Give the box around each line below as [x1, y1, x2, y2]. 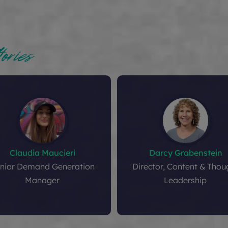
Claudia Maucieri [10, 148, 75, 158]
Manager [24, 175, 61, 185]
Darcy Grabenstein [149, 148, 222, 158]
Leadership [163, 175, 208, 185]
